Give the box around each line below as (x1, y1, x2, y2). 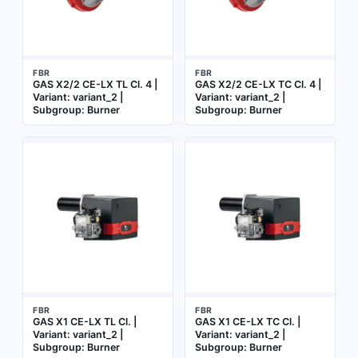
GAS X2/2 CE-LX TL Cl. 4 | (33, 78, 157, 90)
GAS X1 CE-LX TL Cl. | (33, 316, 137, 328)
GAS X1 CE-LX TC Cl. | (195, 316, 300, 328)
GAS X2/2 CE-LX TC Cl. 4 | (195, 78, 321, 90)
